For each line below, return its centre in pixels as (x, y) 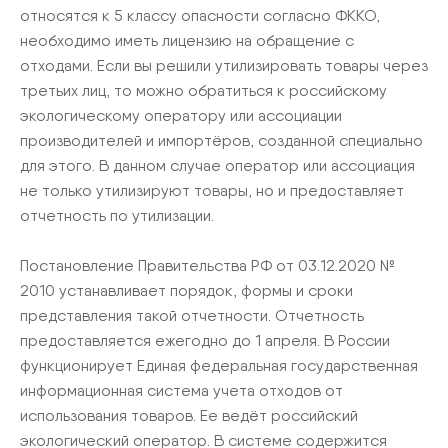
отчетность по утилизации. (117, 215)
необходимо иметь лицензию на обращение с (187, 40)
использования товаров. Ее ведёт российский (189, 415)
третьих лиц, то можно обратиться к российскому (203, 90)
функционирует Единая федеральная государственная (219, 365)
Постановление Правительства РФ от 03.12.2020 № (207, 265)
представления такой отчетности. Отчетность (192, 315)
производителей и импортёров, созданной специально (221, 140)
